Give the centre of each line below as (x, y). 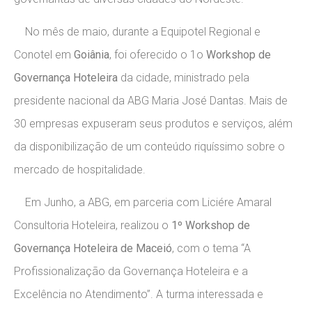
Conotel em (44, 54)
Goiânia (92, 54)
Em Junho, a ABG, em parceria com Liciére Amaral (143, 203)
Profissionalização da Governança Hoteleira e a (131, 272)
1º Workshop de (211, 226)
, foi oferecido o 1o (158, 54)
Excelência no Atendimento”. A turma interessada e (139, 295)
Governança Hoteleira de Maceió (93, 249)
